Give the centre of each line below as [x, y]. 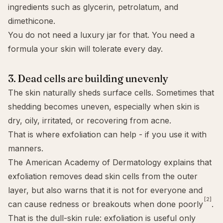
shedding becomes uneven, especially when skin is [104, 107]
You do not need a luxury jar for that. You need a [101, 35]
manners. [26, 148]
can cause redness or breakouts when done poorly [106, 204]
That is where [35, 134]
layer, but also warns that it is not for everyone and [105, 190]
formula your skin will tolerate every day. [85, 49]
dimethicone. [32, 21]
